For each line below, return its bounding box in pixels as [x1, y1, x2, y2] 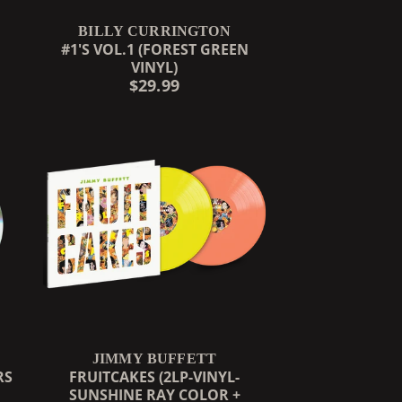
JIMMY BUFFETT [92, 350, 217, 366]
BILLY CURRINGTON [78, 22, 231, 39]
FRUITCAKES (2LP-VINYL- [69, 366, 240, 387]
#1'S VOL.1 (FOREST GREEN [60, 39, 249, 59]
